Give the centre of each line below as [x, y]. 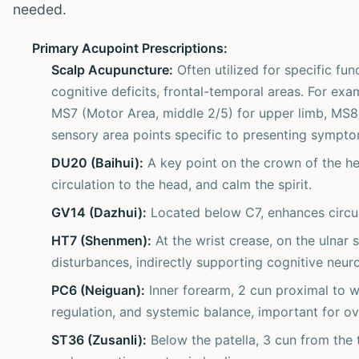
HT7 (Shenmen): [101, 240]
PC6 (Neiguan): [98, 290]
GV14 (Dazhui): [99, 212]
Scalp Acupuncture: [112, 69]
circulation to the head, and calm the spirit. [182, 184]
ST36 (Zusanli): [99, 339]
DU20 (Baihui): [97, 162]
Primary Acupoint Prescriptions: [130, 48]
